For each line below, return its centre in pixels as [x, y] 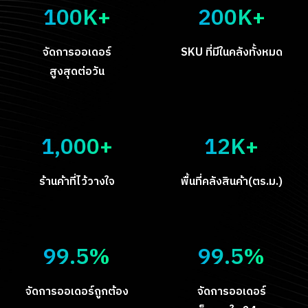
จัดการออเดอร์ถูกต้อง [77, 291]
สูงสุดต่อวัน [77, 71]
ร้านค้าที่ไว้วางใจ [77, 181]
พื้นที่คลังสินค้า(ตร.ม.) [231, 181]
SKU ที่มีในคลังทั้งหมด [231, 52]
